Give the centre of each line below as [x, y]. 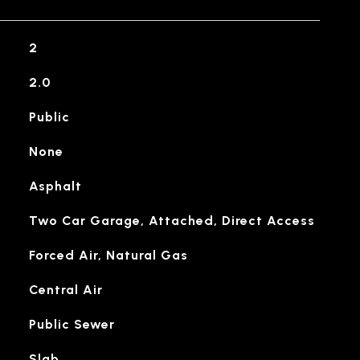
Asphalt [55, 186]
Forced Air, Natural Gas [108, 255]
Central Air [65, 290]
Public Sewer [72, 324]
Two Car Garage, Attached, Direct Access [172, 221]
